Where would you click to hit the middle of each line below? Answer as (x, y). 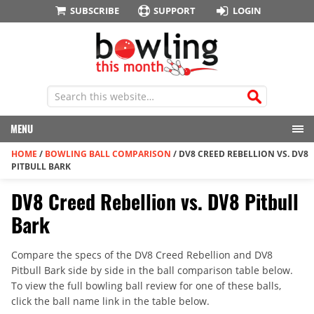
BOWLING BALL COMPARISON (108, 154)
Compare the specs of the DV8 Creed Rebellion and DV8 (142, 255)
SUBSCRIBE (94, 11)
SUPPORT (175, 11)
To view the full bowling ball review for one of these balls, (146, 286)
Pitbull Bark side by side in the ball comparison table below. (152, 271)
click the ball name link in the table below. (110, 301)
